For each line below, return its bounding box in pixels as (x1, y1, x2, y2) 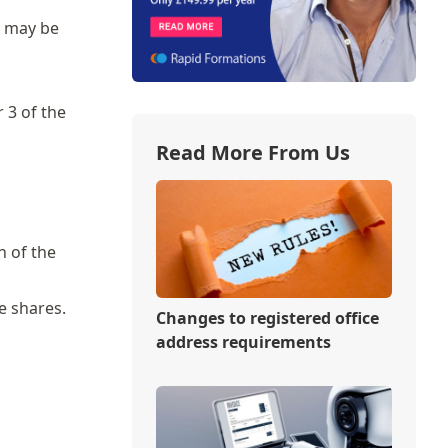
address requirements (155, 330, 331, 353)
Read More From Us (155, 138, 350, 166)
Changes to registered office (155, 306, 379, 329)
